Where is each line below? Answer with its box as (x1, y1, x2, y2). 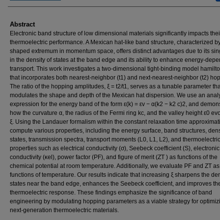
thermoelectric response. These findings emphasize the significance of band (10, 189, 212, 196)
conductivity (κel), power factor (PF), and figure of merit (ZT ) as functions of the (10, 153, 218, 161)
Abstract (10, 20, 35, 28)
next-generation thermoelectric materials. (10, 206, 119, 214)
